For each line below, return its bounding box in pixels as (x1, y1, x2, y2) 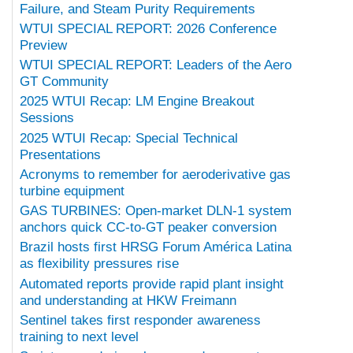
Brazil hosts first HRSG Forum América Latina (20, 240, 292, 255)
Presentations (20, 147, 101, 162)
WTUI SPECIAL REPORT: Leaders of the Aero (20, 58, 292, 73)
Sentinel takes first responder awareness (20, 312, 261, 328)
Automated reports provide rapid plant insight (20, 276, 284, 292)
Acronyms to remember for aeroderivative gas (20, 166, 291, 182)
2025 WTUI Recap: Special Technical (20, 130, 238, 146)
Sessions (20, 110, 74, 126)
